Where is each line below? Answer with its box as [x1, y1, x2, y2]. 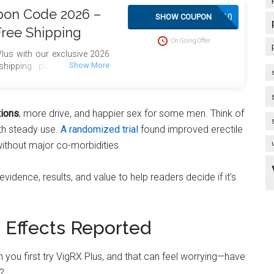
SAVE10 [201, 12, 233, 23]
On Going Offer [171, 37, 210, 44]
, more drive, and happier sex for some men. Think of [19, 107, 244, 119]
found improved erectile [138, 123, 243, 135]
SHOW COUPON [155, 12, 212, 21]
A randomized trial [61, 123, 138, 135]
